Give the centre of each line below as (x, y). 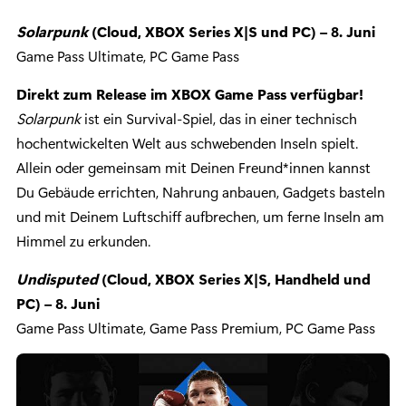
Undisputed (57, 279)
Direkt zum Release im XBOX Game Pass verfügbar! (190, 94)
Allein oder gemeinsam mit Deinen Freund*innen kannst (193, 168)
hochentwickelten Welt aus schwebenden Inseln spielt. (187, 143)
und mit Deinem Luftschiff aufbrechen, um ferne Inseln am (200, 217)
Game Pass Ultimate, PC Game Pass (128, 56)
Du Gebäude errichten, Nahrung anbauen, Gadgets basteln (201, 192)
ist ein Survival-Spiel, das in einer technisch (219, 119)
